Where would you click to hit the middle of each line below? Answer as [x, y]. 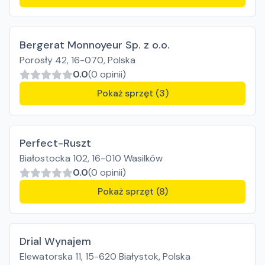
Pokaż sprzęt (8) [132, 191]
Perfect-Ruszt [55, 143]
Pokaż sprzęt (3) [132, 93]
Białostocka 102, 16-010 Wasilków [91, 158]
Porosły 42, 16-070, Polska [77, 60]
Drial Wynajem [55, 241]
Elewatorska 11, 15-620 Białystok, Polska [105, 256]
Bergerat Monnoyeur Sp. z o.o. [95, 45]
